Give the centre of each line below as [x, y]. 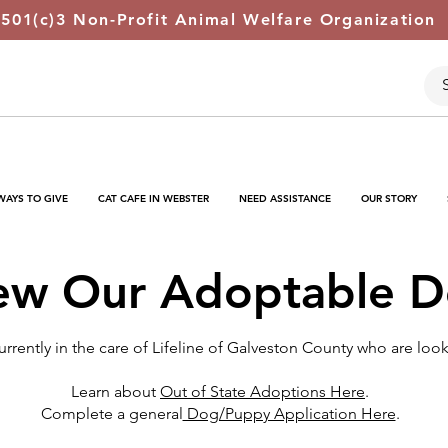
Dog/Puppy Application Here [289, 413]
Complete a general [111, 413]
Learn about [115, 391]
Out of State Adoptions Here [262, 391]
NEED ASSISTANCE [285, 198]
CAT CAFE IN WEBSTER [153, 198]
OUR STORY [389, 198]
